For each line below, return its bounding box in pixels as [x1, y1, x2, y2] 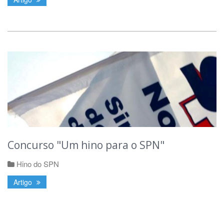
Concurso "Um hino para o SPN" [7, 138, 164, 152]
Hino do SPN [16, 158, 59, 169]
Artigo [13, 177, 34, 187]
